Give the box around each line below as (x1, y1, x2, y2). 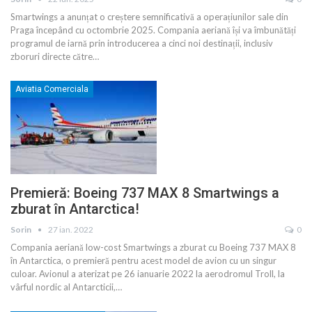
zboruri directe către (10, 51, 93, 63)
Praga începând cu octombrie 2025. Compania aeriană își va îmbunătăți (10, 24, 296, 36)
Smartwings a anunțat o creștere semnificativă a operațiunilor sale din (10, 11, 288, 23)
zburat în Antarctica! (10, 201, 139, 218)
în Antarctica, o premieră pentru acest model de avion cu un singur (10, 255, 276, 267)
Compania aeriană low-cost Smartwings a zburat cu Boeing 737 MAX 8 (10, 242, 296, 253)
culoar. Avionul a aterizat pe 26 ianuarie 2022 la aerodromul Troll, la (10, 268, 285, 280)
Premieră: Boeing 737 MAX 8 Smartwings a (10, 185, 279, 202)
